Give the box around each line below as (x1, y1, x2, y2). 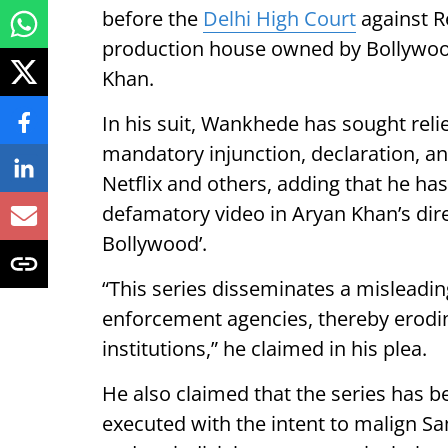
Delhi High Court (203, 5, 356, 32)
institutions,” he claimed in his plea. (102, 335, 427, 362)
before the (102, 5, 203, 32)
